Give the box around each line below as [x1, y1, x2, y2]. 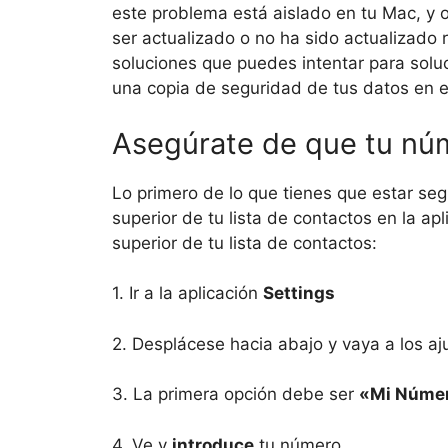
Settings [263, 283, 335, 304]
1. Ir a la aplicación [112, 283, 263, 304]
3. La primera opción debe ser [112, 384, 359, 405]
